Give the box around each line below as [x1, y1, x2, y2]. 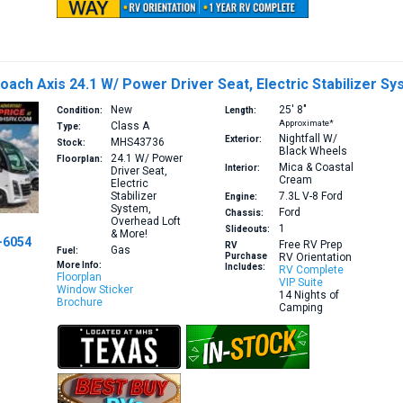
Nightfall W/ [278, 132, 337, 146]
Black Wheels [278, 145, 347, 158]
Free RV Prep [278, 238, 342, 252]
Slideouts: [224, 224, 270, 235]
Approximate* [278, 118, 334, 129]
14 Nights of [278, 289, 339, 302]
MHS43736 [111, 136, 166, 149]
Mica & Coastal [278, 161, 354, 175]
